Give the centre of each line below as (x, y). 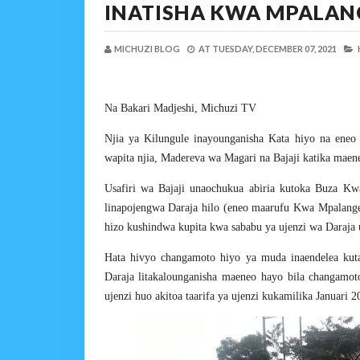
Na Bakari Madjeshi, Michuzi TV (180, 108)
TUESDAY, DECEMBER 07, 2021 (274, 49)
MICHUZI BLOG (147, 49)
